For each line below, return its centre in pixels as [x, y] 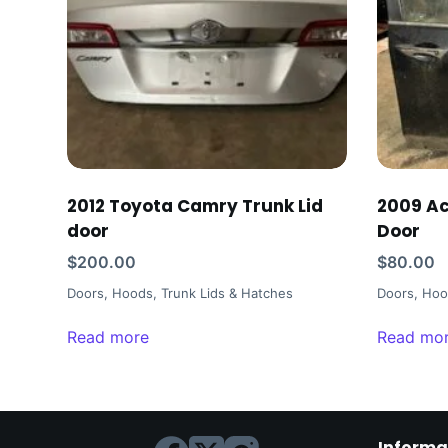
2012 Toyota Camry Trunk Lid [195, 206]
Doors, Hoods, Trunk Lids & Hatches [180, 293]
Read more [108, 337]
